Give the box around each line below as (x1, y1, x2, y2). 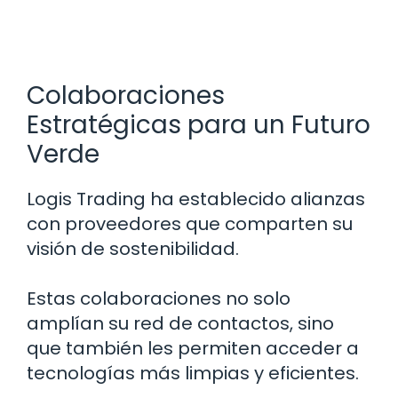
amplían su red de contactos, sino (27, 311, 334, 337)
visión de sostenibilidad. (27, 236, 239, 262)
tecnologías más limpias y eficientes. (27, 361, 359, 386)
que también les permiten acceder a (27, 336, 359, 362)
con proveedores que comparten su (27, 211, 353, 237)
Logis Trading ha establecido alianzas (27, 187, 365, 212)
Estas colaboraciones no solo (27, 286, 291, 312)
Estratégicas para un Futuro (27, 107, 370, 143)
